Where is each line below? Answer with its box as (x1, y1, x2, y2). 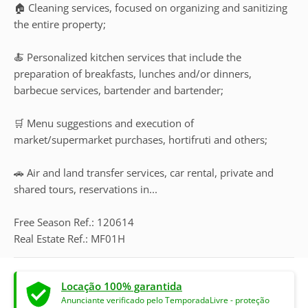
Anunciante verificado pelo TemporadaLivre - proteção (61, 295, 269, 305)
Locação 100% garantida (61, 279, 182, 293)
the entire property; (14, 17, 106, 31)
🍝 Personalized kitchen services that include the (14, 50, 241, 64)
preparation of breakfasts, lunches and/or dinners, (14, 67, 252, 80)
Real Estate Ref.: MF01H (14, 232, 125, 245)
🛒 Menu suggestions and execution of (14, 116, 194, 130)
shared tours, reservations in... (14, 182, 157, 196)
